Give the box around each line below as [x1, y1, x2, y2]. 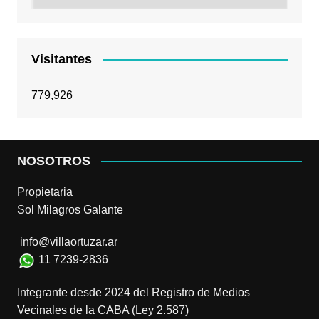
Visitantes [31, 51, 92, 66]
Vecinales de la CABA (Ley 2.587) [16, 303, 189, 316]
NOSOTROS [16, 153, 90, 168]
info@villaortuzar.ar [16, 235, 120, 248]
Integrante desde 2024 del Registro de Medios [16, 286, 250, 298]
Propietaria [16, 185, 73, 198]
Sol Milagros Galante [16, 203, 123, 216]
